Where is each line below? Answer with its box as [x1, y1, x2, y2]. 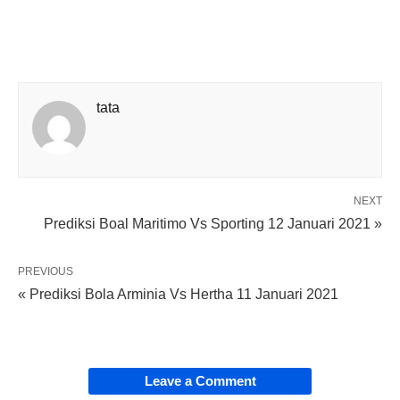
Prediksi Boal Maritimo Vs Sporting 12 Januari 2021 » [44, 216, 382, 232]
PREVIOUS [18, 265, 73, 279]
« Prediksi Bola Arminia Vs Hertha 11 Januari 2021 [18, 287, 338, 303]
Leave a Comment [144, 373, 256, 389]
